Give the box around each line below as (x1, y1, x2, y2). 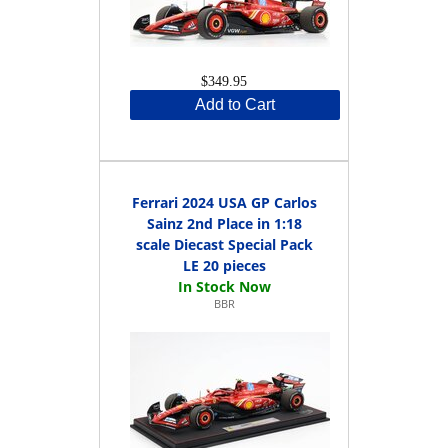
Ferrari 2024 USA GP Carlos (131, 192, 317, 212)
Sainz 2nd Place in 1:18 (146, 213, 302, 233)
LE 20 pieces (182, 255, 266, 275)
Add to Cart (195, 95, 275, 113)
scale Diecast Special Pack (135, 234, 313, 254)
